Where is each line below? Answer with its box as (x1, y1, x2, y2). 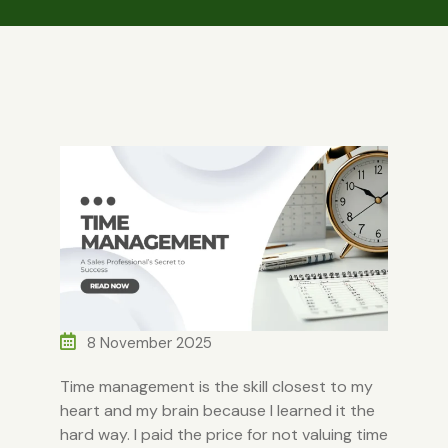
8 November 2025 (82, 332, 212, 353)
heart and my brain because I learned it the (59, 399, 375, 421)
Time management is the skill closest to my (59, 375, 373, 397)
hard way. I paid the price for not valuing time (59, 423, 388, 445)
